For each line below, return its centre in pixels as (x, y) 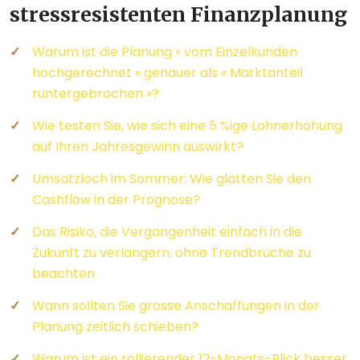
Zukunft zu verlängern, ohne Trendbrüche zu (172, 252)
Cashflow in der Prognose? (116, 199)
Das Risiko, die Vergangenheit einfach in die (167, 231)
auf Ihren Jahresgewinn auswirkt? (138, 146)
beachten (63, 273)
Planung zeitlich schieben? (115, 326)
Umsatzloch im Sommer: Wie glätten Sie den (172, 178)
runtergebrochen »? (96, 93)
